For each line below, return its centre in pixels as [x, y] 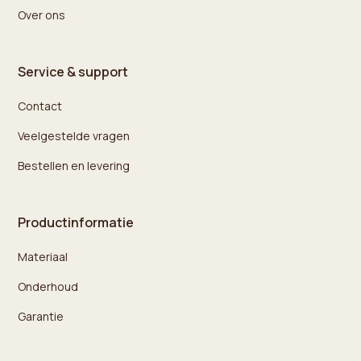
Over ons [42, 15]
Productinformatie [76, 222]
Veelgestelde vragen [74, 135]
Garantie [41, 316]
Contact [40, 106]
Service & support [73, 71]
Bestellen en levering [74, 165]
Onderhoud [48, 286]
